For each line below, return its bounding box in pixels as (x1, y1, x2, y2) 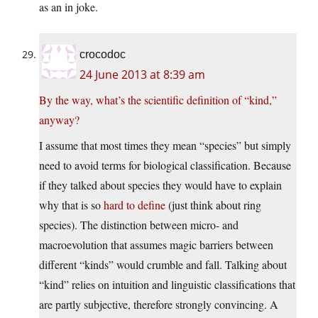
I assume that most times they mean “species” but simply (39, 138, 291, 153)
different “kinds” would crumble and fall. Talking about (39, 257, 287, 273)
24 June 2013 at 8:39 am (79, 67, 205, 83)
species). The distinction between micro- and (39, 217, 238, 233)
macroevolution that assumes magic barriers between (39, 237, 273, 253)
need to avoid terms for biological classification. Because (39, 158, 291, 173)
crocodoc (79, 48, 126, 61)
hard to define (104, 197, 165, 213)
